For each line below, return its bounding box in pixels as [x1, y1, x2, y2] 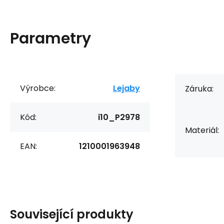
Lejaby [113, 82, 140, 94]
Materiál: [185, 124, 219, 136]
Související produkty [10, 205, 133, 222]
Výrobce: [20, 82, 55, 94]
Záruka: [185, 82, 213, 94]
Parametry [10, 27, 91, 49]
